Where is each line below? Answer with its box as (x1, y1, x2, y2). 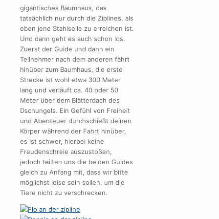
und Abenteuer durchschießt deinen (20, 116, 131, 125)
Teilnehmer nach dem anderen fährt (20, 55, 130, 63)
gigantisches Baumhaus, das (20, 3, 107, 12)
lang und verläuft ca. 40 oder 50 (20, 86, 118, 94)
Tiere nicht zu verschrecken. (20, 188, 108, 197)
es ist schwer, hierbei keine (20, 137, 104, 145)
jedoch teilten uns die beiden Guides (20, 157, 133, 166)
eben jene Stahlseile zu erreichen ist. (20, 24, 134, 32)
